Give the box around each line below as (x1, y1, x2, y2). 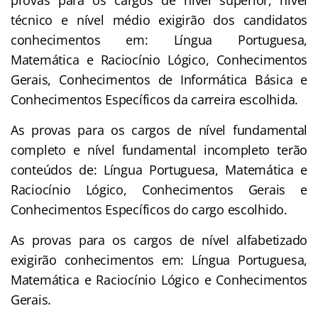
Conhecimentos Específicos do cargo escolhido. (11, 200, 287, 218)
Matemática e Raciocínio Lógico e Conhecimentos (11, 270, 307, 288)
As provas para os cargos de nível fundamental (11, 121, 307, 138)
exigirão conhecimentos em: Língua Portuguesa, (11, 251, 307, 268)
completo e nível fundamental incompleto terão (11, 141, 307, 158)
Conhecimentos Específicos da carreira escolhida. (11, 90, 299, 108)
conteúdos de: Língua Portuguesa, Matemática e (11, 160, 307, 178)
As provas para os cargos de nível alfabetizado (11, 231, 307, 248)
